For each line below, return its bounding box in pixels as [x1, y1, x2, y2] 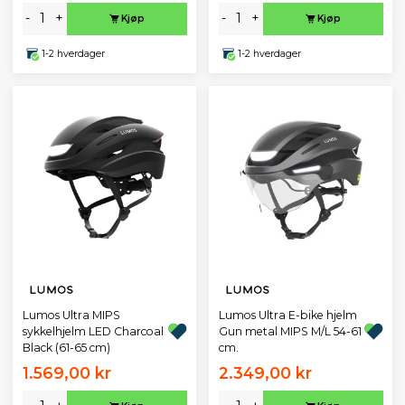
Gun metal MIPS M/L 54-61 [218, 324, 362, 338]
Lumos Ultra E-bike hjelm [218, 307, 357, 322]
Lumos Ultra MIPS [22, 307, 120, 322]
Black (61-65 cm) [22, 340, 110, 354]
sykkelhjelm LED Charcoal [22, 324, 164, 338]
